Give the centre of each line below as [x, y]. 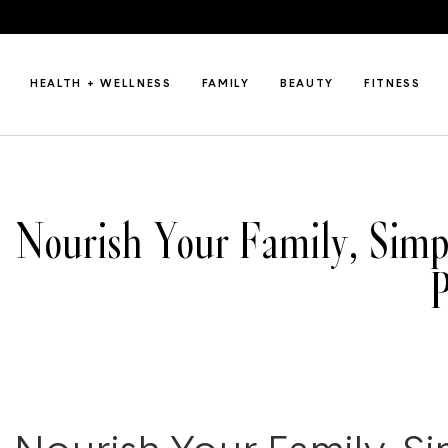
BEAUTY [307, 84]
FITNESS [392, 84]
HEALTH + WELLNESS [101, 84]
